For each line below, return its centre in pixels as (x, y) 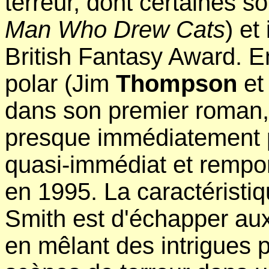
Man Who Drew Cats (115, 29)
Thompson (177, 83)
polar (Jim (60, 83)
